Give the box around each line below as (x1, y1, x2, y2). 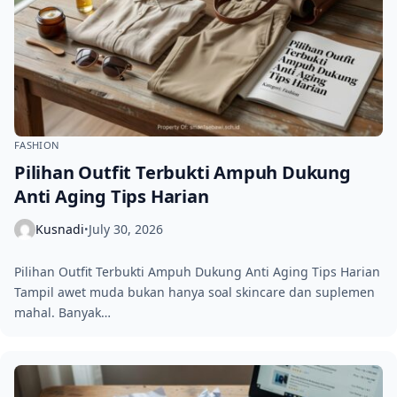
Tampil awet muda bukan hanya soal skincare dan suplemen (14, 283, 375, 300)
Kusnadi (35, 221, 84, 238)
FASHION (14, 137, 60, 152)
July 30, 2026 (89, 221, 163, 238)
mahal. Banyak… (14, 303, 111, 321)
